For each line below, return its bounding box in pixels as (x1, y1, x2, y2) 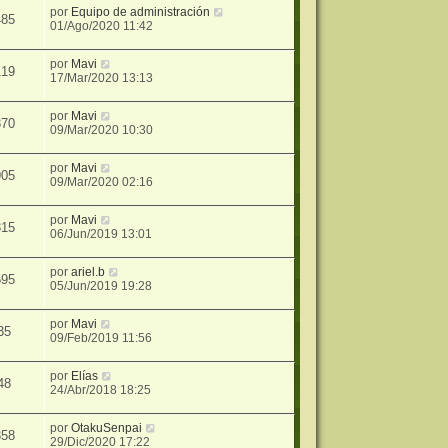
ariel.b (71, 264, 106, 279)
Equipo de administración (71, 4, 211, 19)
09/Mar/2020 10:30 (50, 122, 154, 137)
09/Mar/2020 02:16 (50, 174, 154, 189)
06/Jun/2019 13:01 (50, 226, 153, 241)
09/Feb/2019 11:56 (50, 330, 153, 345)
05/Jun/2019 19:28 (50, 278, 153, 293)
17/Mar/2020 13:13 (50, 70, 154, 85)
